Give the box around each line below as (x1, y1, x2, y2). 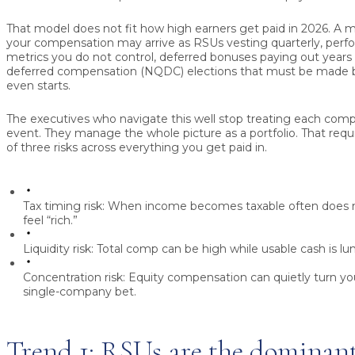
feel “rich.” (23, 213, 78, 228)
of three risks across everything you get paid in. (6, 140, 267, 155)
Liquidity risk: (23, 242, 94, 257)
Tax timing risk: (23, 199, 105, 214)
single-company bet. (23, 284, 136, 300)
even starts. (6, 78, 71, 94)
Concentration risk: (23, 270, 125, 285)
